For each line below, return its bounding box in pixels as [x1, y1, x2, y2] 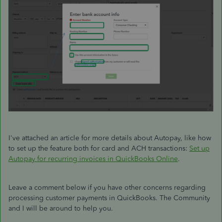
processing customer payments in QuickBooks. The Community [8, 193, 210, 202]
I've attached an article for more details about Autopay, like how [8, 133, 211, 142]
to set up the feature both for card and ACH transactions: [8, 144, 189, 153]
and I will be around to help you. [8, 204, 113, 213]
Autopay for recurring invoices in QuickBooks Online [8, 154, 178, 163]
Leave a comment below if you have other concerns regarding [8, 183, 206, 192]
